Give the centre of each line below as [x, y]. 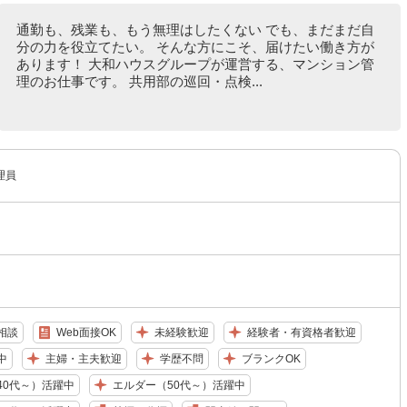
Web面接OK [86, 333]
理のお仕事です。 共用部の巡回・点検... [139, 81]
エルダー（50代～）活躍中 [179, 385]
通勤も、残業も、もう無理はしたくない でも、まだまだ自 [195, 30]
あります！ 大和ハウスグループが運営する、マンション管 [195, 64]
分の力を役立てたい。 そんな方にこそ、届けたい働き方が [195, 47]
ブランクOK [271, 359]
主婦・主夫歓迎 [83, 359]
